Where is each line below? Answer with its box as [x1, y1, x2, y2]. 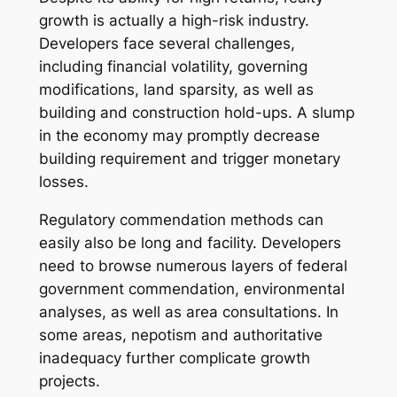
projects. [38, 371, 100, 390]
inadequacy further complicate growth [38, 348, 310, 367]
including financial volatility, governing [38, 57, 307, 75]
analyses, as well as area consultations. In [38, 302, 339, 321]
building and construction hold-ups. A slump [38, 103, 354, 121]
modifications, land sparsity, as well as [38, 80, 314, 98]
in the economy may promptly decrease [38, 126, 320, 144]
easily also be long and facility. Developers [38, 233, 341, 252]
